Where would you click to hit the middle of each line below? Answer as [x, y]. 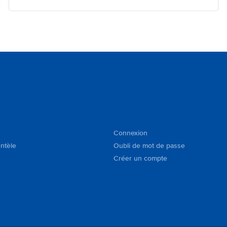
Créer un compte [140, 158]
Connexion [130, 133]
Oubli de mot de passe [149, 146]
